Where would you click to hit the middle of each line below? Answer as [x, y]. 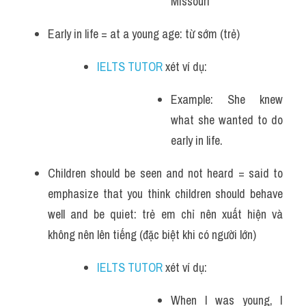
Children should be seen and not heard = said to [165, 173]
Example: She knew [227, 99]
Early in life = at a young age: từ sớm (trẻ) [144, 34]
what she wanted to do [227, 120]
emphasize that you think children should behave [165, 194]
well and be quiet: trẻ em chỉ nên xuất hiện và [165, 214]
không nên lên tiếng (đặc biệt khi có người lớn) [152, 235]
